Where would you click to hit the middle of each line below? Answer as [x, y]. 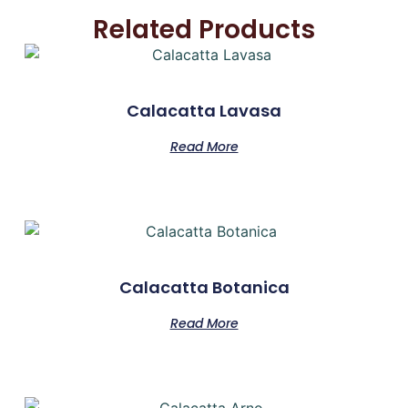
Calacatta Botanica [204, 288]
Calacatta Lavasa [204, 111]
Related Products [204, 30]
